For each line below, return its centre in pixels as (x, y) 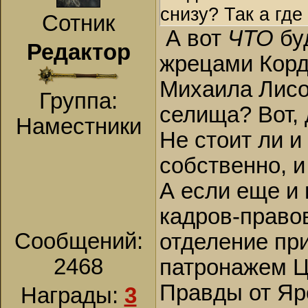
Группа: (78, 101)
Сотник (78, 23)
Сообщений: (78, 241)
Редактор (78, 52)
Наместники (78, 126)
